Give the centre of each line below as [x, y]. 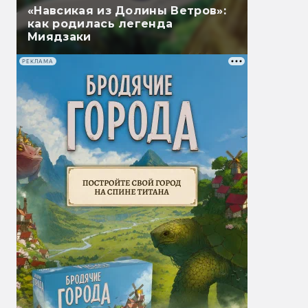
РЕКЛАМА [38, 61]
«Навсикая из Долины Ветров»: [127, 11]
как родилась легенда [100, 24]
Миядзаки [59, 37]
